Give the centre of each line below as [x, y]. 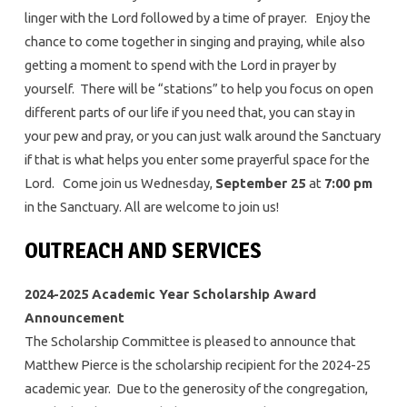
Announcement [74, 317]
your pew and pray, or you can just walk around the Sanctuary [202, 135]
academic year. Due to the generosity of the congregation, [196, 388]
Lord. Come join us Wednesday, [119, 183]
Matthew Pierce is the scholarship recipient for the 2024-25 [197, 364]
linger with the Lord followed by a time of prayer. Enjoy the [197, 17]
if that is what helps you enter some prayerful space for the [197, 159]
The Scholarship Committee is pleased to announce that [190, 341]
